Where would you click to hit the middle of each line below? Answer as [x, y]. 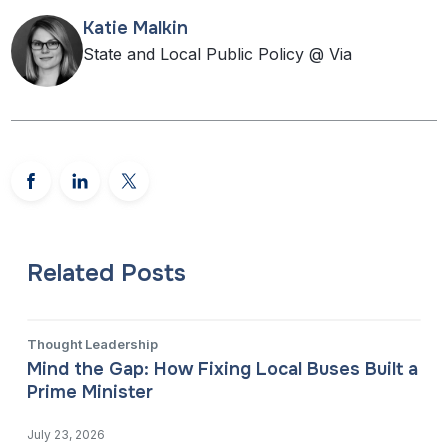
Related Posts [107, 272]
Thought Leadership [93, 343]
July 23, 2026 [66, 434]
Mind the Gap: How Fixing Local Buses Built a [223, 369]
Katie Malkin [136, 27]
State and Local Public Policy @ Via [218, 53]
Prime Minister [90, 392]
